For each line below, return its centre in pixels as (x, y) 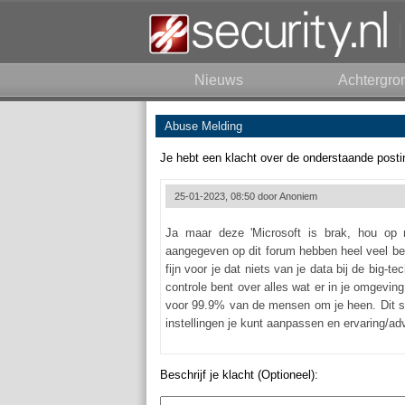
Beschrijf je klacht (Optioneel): (239, 375)
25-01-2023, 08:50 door (227, 196)
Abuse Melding (203, 126)
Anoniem (298, 196)
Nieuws (219, 80)
